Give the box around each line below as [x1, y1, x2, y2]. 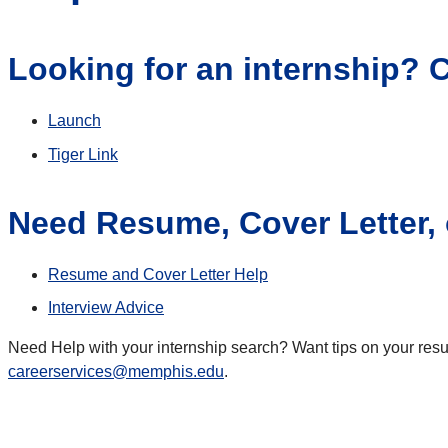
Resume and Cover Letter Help [48, 265, 268, 283]
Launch [48, 111, 101, 129]
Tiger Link [48, 145, 118, 163]
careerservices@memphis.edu [8, 363, 224, 381]
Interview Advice [48, 299, 164, 317]
